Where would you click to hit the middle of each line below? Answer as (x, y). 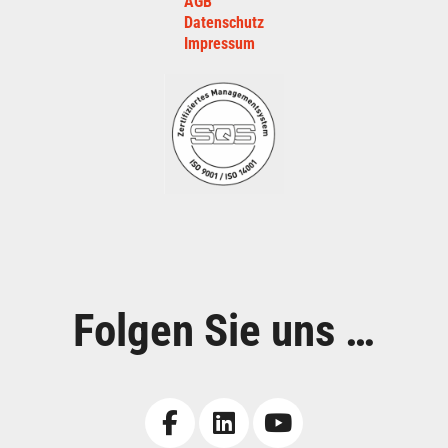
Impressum (219, 44)
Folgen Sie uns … (224, 331)
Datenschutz (224, 23)
